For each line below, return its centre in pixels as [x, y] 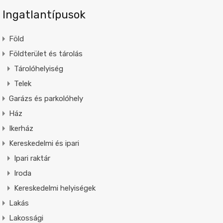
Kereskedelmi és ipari [44, 143]
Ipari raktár [32, 158]
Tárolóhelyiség [38, 68]
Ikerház [21, 128]
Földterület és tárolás [46, 54]
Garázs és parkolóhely [46, 98]
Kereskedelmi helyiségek [55, 188]
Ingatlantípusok [44, 14]
